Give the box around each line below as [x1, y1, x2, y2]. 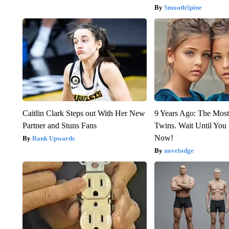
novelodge [164, 146, 194, 154]
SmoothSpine [164, 3, 202, 11]
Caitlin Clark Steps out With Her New [22, 108, 145, 118]
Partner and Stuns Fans [22, 121, 97, 130]
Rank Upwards [32, 134, 75, 142]
